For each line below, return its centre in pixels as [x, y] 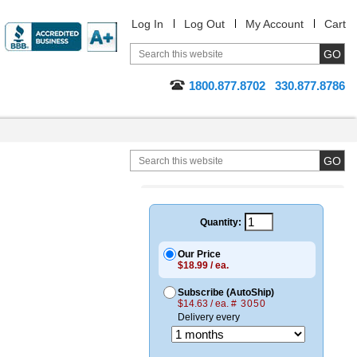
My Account [275, 24]
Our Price [199, 254]
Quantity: [220, 222]
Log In [147, 24]
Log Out [204, 24]
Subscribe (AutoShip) [226, 292]
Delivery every [209, 317]
